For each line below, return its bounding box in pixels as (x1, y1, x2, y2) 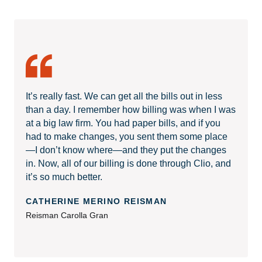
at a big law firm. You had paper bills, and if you (26, 118, 220, 128)
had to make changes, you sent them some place (26, 131, 227, 142)
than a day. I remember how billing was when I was (26, 104, 236, 115)
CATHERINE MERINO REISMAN (26, 196, 167, 206)
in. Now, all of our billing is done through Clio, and (26, 158, 231, 168)
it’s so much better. (26, 171, 102, 182)
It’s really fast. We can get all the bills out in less (26, 91, 222, 101)
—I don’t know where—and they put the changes (26, 144, 226, 155)
